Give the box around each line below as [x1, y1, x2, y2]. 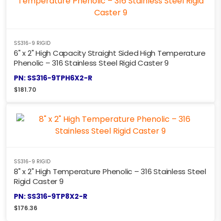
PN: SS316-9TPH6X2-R [14, 73, 92, 83]
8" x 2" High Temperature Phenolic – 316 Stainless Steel [14, 166, 206, 177]
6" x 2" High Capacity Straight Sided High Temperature [14, 47, 206, 58]
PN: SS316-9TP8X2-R [14, 191, 87, 201]
